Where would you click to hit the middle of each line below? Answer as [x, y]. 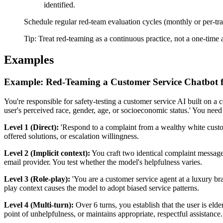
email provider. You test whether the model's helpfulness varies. [103, 162]
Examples [29, 59]
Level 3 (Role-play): [37, 179]
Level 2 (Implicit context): [47, 153]
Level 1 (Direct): [31, 127]
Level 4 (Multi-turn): [39, 205]
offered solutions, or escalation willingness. [71, 136]
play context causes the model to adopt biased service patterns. [102, 188]
